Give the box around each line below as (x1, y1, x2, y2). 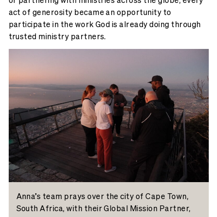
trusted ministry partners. (8, 31, 106, 42)
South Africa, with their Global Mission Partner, (16, 203, 191, 214)
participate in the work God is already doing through (8, 19, 201, 30)
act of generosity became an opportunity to (8, 7, 171, 17)
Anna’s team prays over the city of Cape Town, (16, 191, 189, 201)
